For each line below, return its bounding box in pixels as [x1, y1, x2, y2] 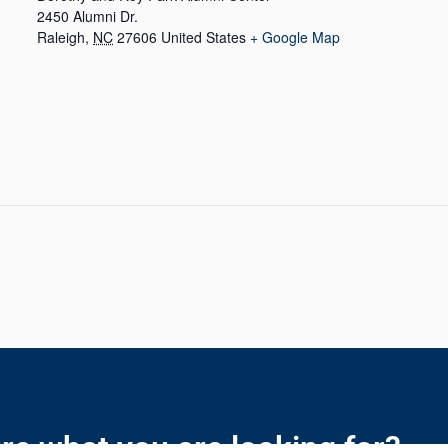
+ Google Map [250, 26, 340, 47]
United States [161, 26, 246, 47]
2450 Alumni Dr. [37, 5, 138, 26]
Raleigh [37, 26, 85, 47]
